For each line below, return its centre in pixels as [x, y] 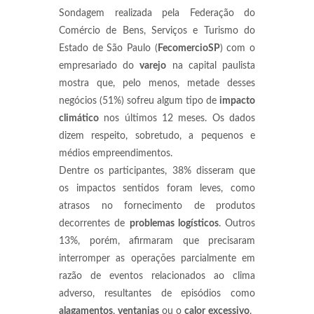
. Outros [237, 224]
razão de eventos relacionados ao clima [157, 276]
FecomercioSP [189, 48]
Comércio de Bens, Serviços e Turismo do [157, 31]
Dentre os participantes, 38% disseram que [157, 171]
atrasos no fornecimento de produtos [157, 206]
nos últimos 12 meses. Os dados [177, 118]
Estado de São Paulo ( [108, 48]
